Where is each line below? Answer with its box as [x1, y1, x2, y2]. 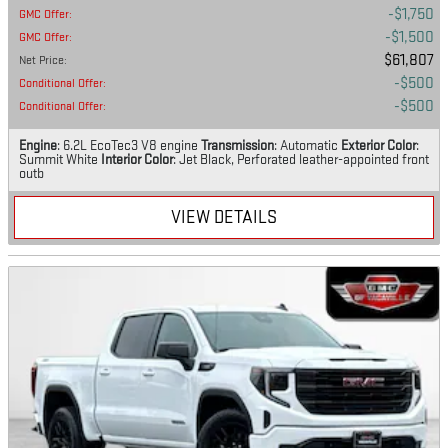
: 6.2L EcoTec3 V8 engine [57, 137, 198, 155]
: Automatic [274, 137, 338, 155]
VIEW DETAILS [171, 207, 277, 229]
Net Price [19, 53, 64, 69]
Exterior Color [341, 137, 416, 155]
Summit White [19, 151, 98, 169]
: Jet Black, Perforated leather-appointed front [173, 151, 429, 169]
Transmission [201, 137, 274, 155]
